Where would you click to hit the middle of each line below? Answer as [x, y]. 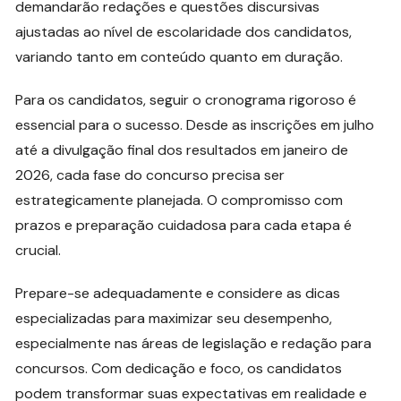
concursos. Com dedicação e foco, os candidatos [179, 368]
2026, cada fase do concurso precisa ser [150, 175]
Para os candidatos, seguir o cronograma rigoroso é [186, 99]
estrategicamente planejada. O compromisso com [179, 200]
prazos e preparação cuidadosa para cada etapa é [184, 225]
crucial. [38, 250]
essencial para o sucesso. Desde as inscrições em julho [195, 124]
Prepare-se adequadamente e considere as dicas [178, 293]
